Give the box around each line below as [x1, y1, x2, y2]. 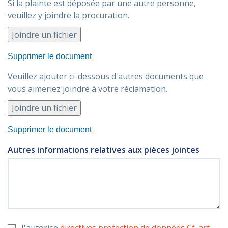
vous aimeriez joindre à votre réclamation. [8, 83, 167, 94]
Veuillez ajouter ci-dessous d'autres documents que [8, 71, 204, 82]
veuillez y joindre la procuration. [8, 10, 129, 21]
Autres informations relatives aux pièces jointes [8, 144, 199, 155]
